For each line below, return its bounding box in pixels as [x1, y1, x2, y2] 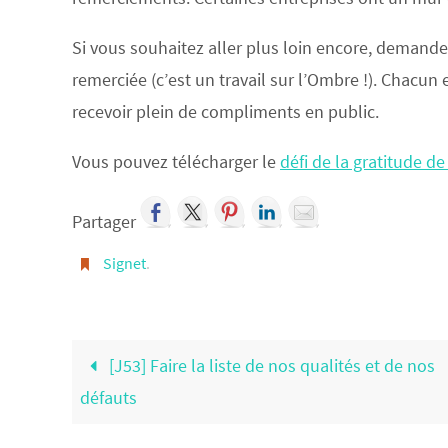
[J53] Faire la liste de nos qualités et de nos [105, 354, 436, 377]
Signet [102, 253, 146, 273]
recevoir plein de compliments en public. [72, 100, 379, 123]
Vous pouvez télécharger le [72, 150, 280, 173]
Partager [72, 210, 140, 233]
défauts [80, 386, 138, 409]
